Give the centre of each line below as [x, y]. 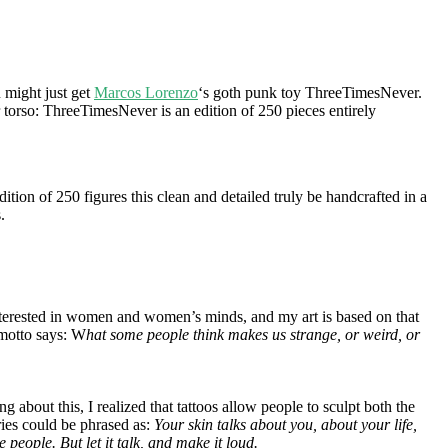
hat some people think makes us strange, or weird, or [253, 334]
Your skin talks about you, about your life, [285, 424]
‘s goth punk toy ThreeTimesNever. [310, 92]
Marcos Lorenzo [146, 92]
